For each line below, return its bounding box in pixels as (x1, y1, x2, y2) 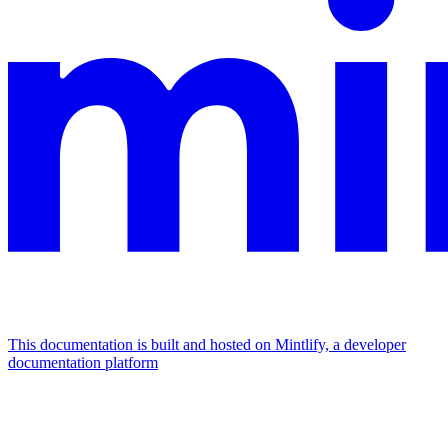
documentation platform (8, 354, 158, 372)
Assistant (8, 394, 65, 412)
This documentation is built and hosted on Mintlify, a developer (8, 336, 406, 354)
